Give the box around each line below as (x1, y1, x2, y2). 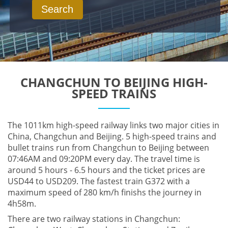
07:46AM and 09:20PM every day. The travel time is (8, 153, 200, 164)
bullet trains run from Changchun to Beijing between (8, 141, 209, 153)
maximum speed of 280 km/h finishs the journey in (8, 186, 202, 198)
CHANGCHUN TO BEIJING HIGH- (20, 73, 208, 91)
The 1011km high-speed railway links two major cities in (8, 119, 219, 131)
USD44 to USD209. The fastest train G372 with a (8, 175, 190, 187)
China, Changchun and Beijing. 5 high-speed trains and (8, 130, 216, 142)
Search (41, 4, 73, 15)
